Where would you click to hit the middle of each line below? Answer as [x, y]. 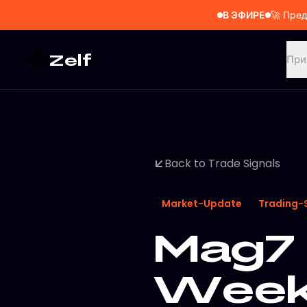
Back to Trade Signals [222, 163]
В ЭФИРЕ [244, 15]
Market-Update [202, 204]
